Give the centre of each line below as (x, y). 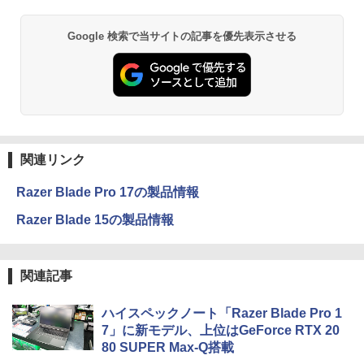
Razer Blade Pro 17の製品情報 (108, 192)
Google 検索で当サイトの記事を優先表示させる (182, 37)
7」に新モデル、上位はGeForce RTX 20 (221, 330)
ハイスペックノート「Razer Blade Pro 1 (222, 313)
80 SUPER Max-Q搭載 (168, 347)
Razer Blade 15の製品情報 (95, 219)
